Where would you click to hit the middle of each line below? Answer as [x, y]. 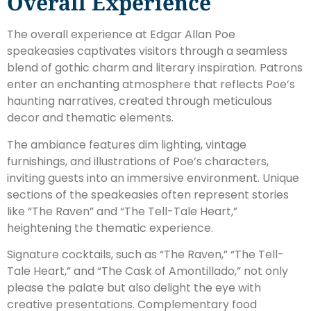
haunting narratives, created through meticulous [140, 101]
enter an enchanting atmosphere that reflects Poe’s [151, 85]
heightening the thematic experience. [110, 228]
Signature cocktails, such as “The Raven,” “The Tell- [145, 255]
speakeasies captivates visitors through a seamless [147, 51]
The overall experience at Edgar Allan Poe [121, 35]
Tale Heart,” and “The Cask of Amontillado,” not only [148, 271]
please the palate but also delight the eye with [134, 288]
